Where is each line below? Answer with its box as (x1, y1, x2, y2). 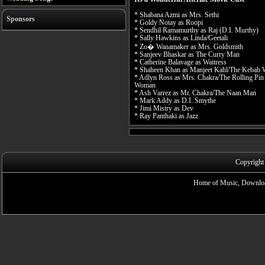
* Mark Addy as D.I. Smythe (134, 96, 216, 105)
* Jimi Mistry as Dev (134, 104, 193, 112)
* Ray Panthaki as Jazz (134, 112, 198, 120)
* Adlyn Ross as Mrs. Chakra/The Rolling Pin (134, 73, 264, 82)
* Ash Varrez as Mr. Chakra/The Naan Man (134, 89, 256, 97)
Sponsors (7, 15, 35, 23)
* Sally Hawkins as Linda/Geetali (134, 34, 228, 42)
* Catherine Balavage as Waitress (134, 58, 227, 66)
